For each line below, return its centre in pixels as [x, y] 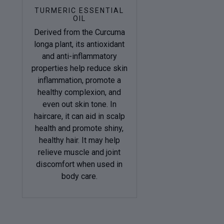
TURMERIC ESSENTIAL [79, 11]
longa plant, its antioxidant [79, 44]
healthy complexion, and [79, 92]
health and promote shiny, [79, 128]
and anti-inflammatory [79, 56]
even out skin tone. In [79, 104]
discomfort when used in [79, 164]
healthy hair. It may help [79, 140]
